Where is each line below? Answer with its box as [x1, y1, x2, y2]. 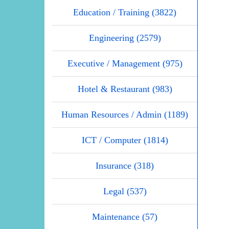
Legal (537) [103, 186, 147, 197]
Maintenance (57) [92, 212, 157, 222]
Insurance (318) [96, 161, 154, 171]
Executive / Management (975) [67, 58, 182, 69]
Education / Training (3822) [73, 7, 176, 18]
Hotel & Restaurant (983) [77, 84, 172, 95]
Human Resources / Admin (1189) [61, 109, 188, 120]
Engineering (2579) [88, 33, 161, 43]
